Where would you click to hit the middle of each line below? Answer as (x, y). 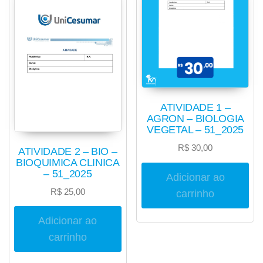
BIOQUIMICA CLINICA (68, 162)
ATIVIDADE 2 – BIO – (68, 151)
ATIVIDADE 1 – (195, 107)
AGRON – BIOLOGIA (195, 118)
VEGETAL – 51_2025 (195, 129)
